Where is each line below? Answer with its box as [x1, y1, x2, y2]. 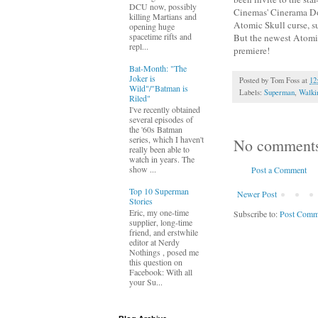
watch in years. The [129, 153, 194, 165]
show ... [129, 163, 156, 175]
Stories [129, 194, 153, 207]
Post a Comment [251, 163, 307, 175]
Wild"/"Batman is [129, 82, 188, 94]
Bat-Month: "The [129, 62, 187, 74]
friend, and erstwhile [129, 226, 198, 238]
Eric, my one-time [129, 207, 189, 219]
